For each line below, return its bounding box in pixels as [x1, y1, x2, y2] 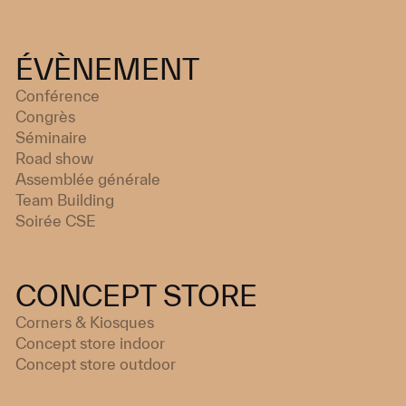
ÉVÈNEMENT [14, 53, 199, 85]
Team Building [14, 190, 114, 208]
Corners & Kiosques [14, 313, 154, 331]
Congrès [14, 107, 75, 125]
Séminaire [14, 128, 87, 146]
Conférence [14, 86, 100, 104]
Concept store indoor [14, 333, 165, 352]
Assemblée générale [14, 169, 160, 188]
